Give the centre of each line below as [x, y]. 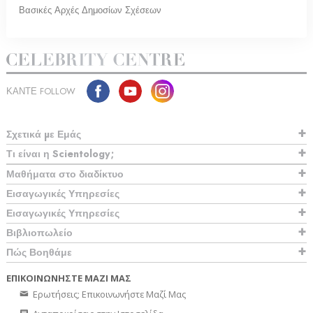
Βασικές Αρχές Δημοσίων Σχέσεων [90, 10]
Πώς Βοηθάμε [39, 253]
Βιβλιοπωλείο [39, 233]
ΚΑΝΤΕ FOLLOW [41, 92]
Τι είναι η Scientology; [60, 154]
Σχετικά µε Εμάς [44, 134]
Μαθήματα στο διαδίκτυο [65, 174]
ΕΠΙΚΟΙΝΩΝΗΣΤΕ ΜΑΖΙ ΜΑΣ [69, 278]
